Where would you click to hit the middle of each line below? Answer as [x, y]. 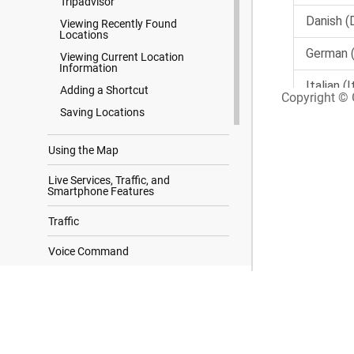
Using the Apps [85, 281]
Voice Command [88, 251]
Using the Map [83, 150]
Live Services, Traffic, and [109, 180]
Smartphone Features [101, 191]
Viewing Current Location [122, 57]
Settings [68, 311]
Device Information [94, 341]
